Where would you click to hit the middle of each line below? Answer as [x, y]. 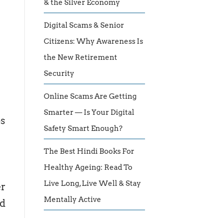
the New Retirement [81, 58]
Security [59, 74]
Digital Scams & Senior [84, 26]
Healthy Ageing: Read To [88, 168]
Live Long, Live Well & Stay [92, 184]
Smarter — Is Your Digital [89, 113]
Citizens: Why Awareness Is [93, 42]
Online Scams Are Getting [90, 97]
